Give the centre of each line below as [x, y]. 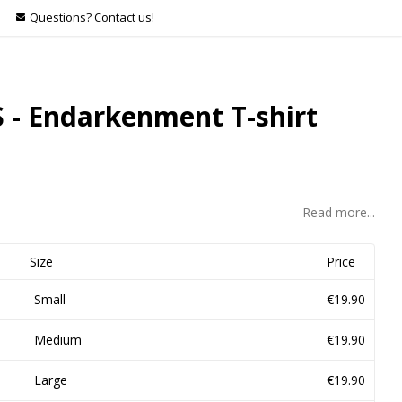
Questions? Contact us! [92, 17]
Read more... [339, 212]
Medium [57, 340]
